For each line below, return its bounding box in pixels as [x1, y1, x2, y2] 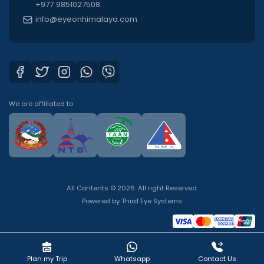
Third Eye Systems [121, 196, 182, 206]
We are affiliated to [9, 99, 73, 108]
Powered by [82, 196, 121, 206]
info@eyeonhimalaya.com [35, 14, 137, 25]
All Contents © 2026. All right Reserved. [66, 183, 198, 193]
